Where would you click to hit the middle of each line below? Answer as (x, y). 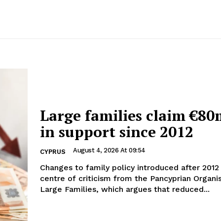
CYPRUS (53, 152)
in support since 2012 (117, 132)
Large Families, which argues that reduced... (125, 189)
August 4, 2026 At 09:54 (109, 150)
